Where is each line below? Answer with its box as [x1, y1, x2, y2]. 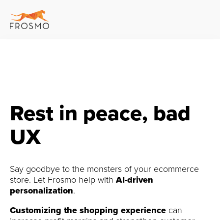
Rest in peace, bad [10, 101, 191, 127]
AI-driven [116, 174, 153, 186]
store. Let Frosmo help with [10, 174, 116, 186]
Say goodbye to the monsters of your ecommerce [10, 164, 199, 175]
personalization [10, 185, 73, 196]
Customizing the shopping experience [10, 205, 166, 216]
